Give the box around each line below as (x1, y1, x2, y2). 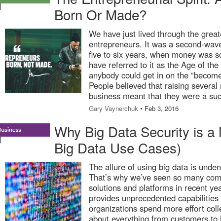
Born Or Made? (54, 4, 147, 24)
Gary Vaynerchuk (89, 104, 138, 113)
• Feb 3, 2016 (138, 104, 179, 113)
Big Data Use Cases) (54, 138, 181, 157)
